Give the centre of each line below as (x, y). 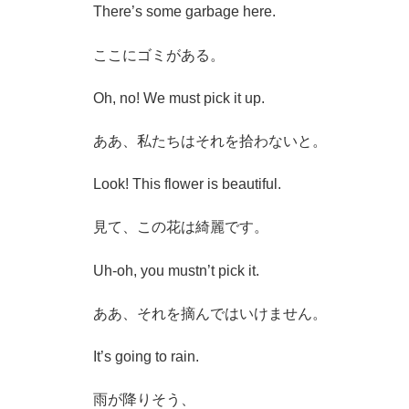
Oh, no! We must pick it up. (179, 98)
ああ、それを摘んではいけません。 (210, 313)
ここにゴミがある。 (159, 55)
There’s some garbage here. (184, 12)
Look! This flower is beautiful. (187, 184)
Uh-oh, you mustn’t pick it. (176, 270)
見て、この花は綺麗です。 (181, 227)
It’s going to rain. (146, 356)
